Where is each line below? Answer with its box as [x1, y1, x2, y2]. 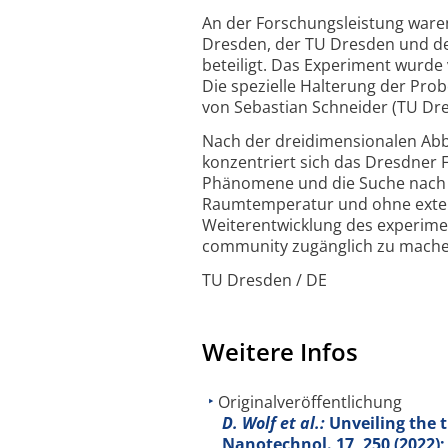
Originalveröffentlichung [218, 391, 402, 414]
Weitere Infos [202, 335, 358, 369]
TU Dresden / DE [202, 268, 327, 291]
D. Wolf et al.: [222, 412, 329, 435]
